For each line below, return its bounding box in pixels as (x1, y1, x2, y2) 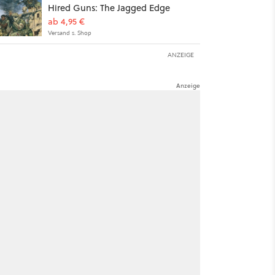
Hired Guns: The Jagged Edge (47, 1, 170, 14)
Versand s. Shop (47, 28, 91, 37)
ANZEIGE (168, 50, 194, 59)
